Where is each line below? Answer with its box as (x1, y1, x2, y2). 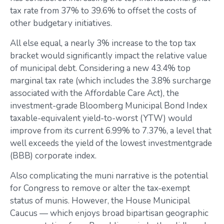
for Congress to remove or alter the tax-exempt (10, 182, 190, 194)
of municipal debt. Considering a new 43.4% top (10, 62, 190, 74)
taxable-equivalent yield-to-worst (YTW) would (10, 112, 192, 124)
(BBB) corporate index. (10, 150, 96, 161)
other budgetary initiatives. (10, 17, 112, 29)
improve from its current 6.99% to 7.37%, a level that (10, 125, 211, 136)
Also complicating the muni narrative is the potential (10, 170, 208, 181)
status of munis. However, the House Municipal (10, 195, 190, 206)
